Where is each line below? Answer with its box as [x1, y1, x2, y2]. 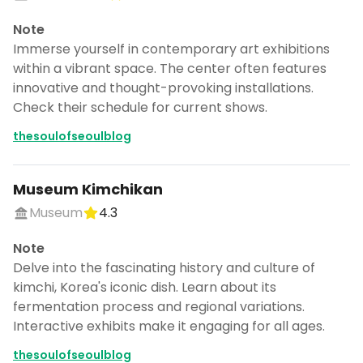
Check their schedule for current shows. [13, 98, 267, 117]
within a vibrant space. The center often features [13, 59, 327, 78]
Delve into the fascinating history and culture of [13, 258, 315, 277]
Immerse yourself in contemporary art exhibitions [13, 40, 330, 58]
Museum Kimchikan [13, 179, 163, 199]
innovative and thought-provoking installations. [13, 79, 314, 97]
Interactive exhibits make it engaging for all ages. [13, 317, 325, 335]
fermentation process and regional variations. [13, 297, 305, 316]
